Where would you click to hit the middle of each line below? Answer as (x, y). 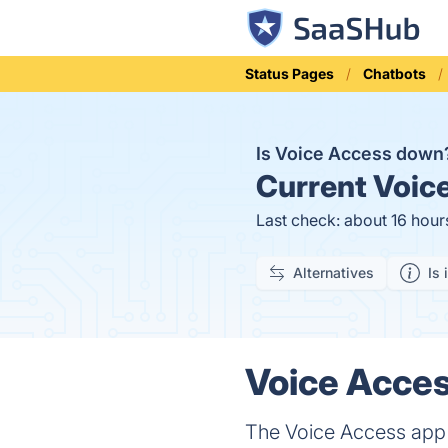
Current (311, 186)
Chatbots (395, 73)
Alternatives (333, 272)
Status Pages (290, 73)
